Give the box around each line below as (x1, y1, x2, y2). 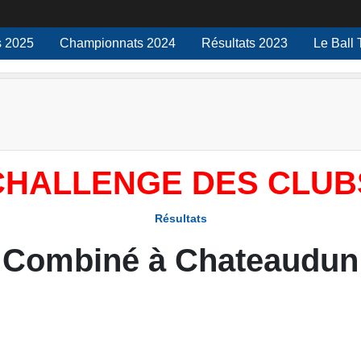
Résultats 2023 (259, 36, 288, 50)
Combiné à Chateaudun (2, 242, 359, 278)
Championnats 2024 (60, 36, 176, 50)
